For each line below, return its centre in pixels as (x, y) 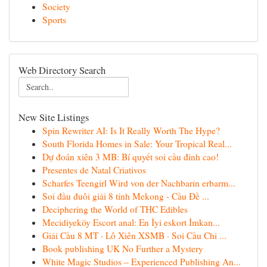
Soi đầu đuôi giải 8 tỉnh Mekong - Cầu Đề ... (126, 196)
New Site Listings (54, 117)
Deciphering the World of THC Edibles (115, 209)
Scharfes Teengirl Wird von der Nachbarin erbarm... (139, 183)
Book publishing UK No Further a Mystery (123, 249)
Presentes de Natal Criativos (94, 170)
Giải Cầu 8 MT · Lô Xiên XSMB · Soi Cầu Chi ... (134, 235)
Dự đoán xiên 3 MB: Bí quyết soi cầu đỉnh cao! (131, 157)
